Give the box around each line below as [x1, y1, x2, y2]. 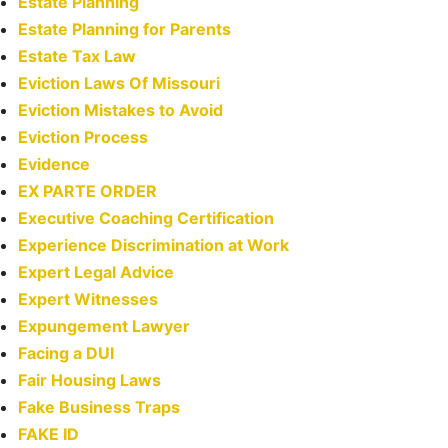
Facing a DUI [18, 343, 114, 364]
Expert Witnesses [18, 289, 158, 310]
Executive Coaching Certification [18, 208, 274, 229]
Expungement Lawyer [18, 316, 190, 337]
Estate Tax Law [18, 46, 136, 67]
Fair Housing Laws [18, 370, 161, 391]
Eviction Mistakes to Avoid [18, 100, 223, 121]
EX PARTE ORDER [18, 181, 157, 202]
